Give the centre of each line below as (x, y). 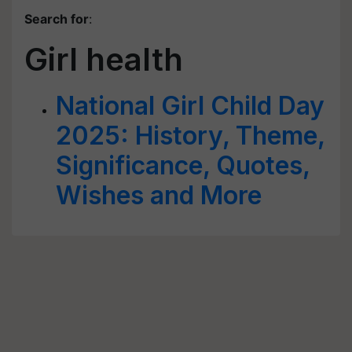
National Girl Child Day (190, 106)
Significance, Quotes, (183, 165)
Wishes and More (159, 195)
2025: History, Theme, (190, 136)
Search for (57, 19)
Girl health (104, 59)
